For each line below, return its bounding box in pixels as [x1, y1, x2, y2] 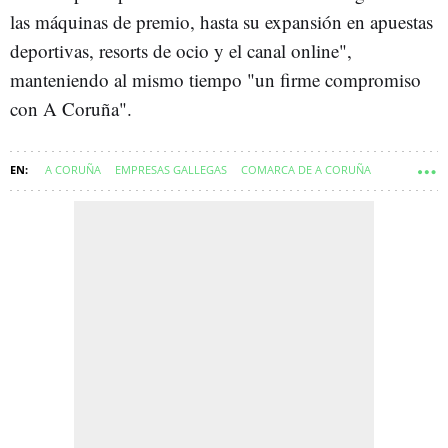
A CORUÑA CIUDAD [17, 196, 117, 212]
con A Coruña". [10, 95, 132, 121]
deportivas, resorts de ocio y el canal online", [10, 37, 352, 63]
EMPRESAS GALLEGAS [115, 161, 227, 177]
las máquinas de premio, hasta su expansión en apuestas [10, 8, 433, 34]
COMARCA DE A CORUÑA [241, 161, 371, 177]
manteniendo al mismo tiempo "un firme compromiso [10, 66, 421, 92]
